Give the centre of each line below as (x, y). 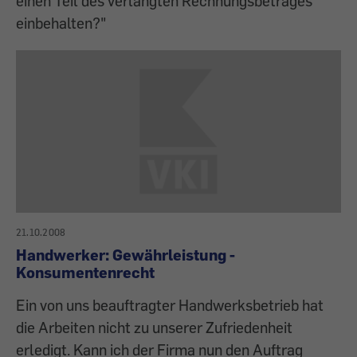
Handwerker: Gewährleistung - (126, 255)
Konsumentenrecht (85, 273)
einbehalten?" (61, 23)
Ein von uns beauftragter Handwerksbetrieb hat (170, 305)
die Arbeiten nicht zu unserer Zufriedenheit (154, 328)
